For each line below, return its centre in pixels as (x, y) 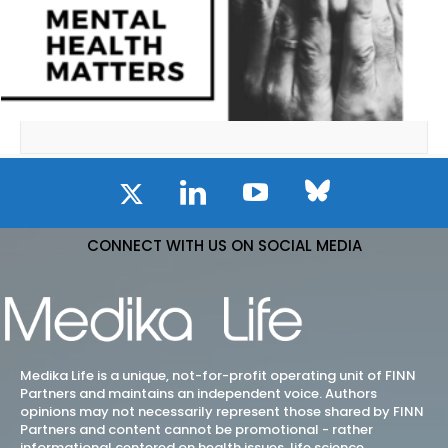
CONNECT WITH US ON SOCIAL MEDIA (224, 246)
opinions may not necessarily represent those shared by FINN (222, 412)
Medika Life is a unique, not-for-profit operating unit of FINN (218, 376)
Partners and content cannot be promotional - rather (196, 430)
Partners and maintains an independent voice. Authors (198, 394)
